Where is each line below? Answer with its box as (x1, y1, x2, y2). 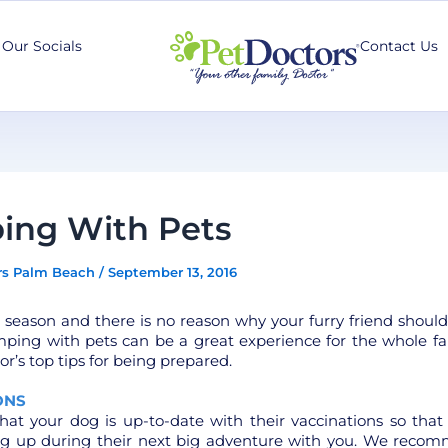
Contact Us (360, 37, 439, 55)
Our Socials (2, 37, 82, 55)
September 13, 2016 (107, 263, 237, 280)
